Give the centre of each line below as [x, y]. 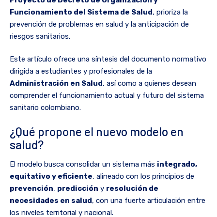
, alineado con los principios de [143, 176]
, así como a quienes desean [149, 84]
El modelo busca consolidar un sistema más [83, 164]
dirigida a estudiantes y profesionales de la [81, 71]
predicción [78, 188]
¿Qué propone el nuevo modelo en [97, 131]
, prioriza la [170, 12]
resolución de [132, 188]
